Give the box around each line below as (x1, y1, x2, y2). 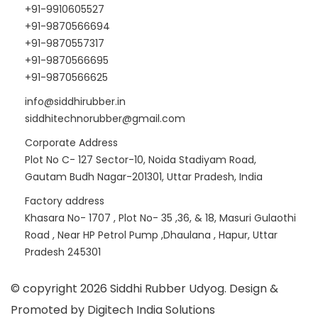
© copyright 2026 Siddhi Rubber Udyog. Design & (11, 280, 278, 297)
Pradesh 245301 (25, 244, 101, 259)
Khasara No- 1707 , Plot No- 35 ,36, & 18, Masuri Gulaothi (25, 210, 296, 225)
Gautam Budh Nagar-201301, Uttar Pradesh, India (25, 169, 263, 184)
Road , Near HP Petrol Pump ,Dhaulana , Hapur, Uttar (25, 227, 278, 242)
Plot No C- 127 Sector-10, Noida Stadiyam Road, (25, 152, 256, 167)
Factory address (25, 193, 104, 208)
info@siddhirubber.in (25, 94, 126, 109)
